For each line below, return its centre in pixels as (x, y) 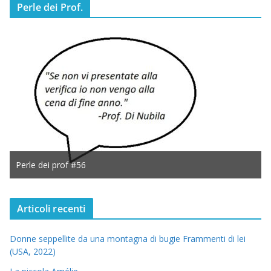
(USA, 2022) (33, 252)
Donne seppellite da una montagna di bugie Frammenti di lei (128, 239)
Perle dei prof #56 (51, 165)
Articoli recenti (51, 209)
